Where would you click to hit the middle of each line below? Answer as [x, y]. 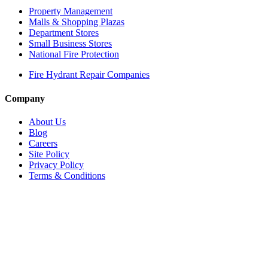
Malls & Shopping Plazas [77, 22]
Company [25, 98]
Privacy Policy [56, 165]
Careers [43, 143]
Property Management [71, 11]
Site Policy [49, 154]
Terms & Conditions [67, 175]
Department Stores [64, 33]
